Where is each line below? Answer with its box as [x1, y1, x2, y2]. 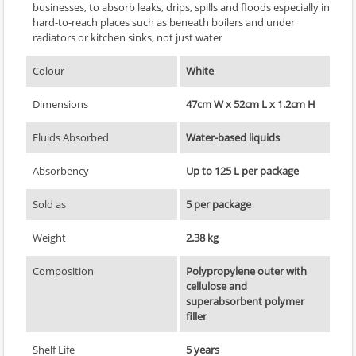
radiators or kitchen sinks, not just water [33, 29, 222, 44]
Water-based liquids [186, 130, 280, 145]
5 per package [186, 196, 251, 211]
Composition [33, 263, 94, 278]
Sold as [33, 196, 66, 211]
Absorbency [33, 163, 89, 178]
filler [186, 308, 207, 323]
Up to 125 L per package [186, 163, 299, 178]
